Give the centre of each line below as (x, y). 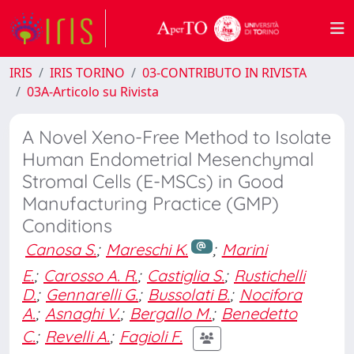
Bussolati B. (189, 294)
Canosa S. (61, 249)
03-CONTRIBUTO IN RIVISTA (224, 73)
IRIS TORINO (87, 73)
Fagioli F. (151, 337)
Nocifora (271, 294)
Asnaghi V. (83, 313)
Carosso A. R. (90, 275)
